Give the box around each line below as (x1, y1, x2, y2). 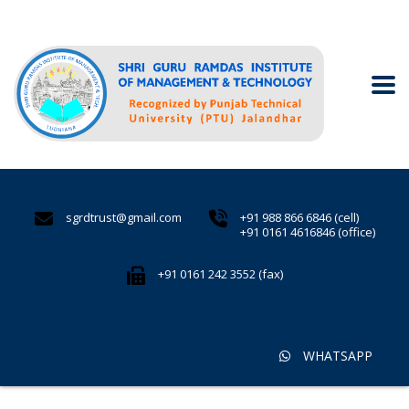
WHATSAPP (299, 347, 372, 365)
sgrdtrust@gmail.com (65, 209, 182, 226)
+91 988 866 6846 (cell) (239, 209, 359, 226)
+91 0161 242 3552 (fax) (157, 266, 283, 283)
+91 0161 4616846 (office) (239, 224, 375, 241)
